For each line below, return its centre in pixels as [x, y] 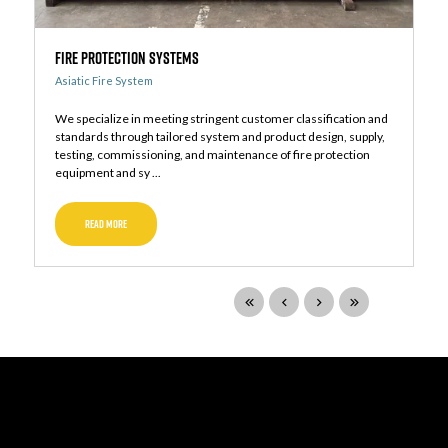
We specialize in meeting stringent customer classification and [221, 119]
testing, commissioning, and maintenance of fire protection [212, 155]
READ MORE [105, 224]
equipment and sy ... [107, 173]
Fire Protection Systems [126, 58]
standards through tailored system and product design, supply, [219, 137]
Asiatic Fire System [103, 81]
